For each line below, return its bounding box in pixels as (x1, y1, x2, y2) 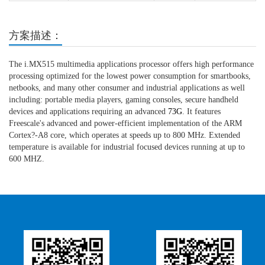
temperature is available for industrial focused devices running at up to (9, 143, 245, 152)
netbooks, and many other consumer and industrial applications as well (9, 83, 245, 93)
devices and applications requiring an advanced (9, 107, 168, 117)
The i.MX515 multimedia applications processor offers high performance (9, 60, 254, 69)
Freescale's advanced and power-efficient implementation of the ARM (9, 119, 242, 128)
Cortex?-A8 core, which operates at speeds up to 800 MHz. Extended (9, 131, 240, 140)
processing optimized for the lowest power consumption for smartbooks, (9, 72, 251, 81)
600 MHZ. (9, 154, 44, 164)
